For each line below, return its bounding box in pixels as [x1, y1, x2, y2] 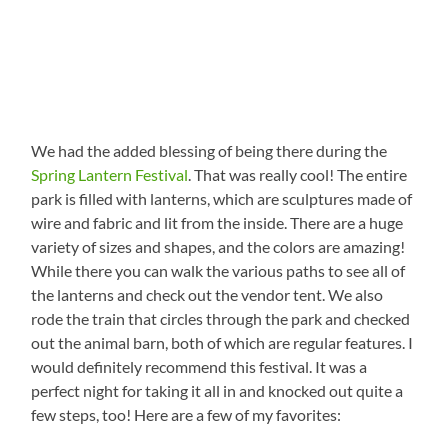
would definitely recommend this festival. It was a [31, 356, 368, 376]
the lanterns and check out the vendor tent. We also [31, 284, 384, 304]
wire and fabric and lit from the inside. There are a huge [31, 212, 404, 232]
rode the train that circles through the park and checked [31, 308, 411, 328]
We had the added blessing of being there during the [31, 140, 388, 160]
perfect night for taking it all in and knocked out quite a [31, 380, 404, 400]
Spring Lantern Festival [31, 164, 189, 184]
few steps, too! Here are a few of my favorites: [31, 404, 342, 424]
